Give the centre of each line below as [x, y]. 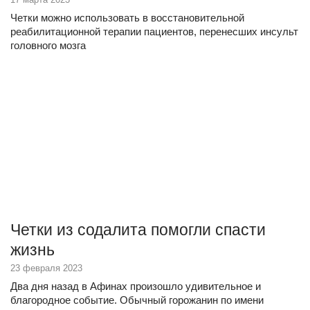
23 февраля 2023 [46, 268]
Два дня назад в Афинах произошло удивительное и [136, 286]
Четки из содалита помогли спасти [138, 230]
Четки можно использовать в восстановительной [127, 18]
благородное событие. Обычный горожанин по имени [137, 300]
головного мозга [48, 45]
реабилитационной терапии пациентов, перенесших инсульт [154, 31]
